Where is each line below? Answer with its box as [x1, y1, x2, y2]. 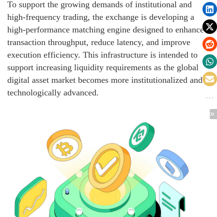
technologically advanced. [7, 88, 99, 98]
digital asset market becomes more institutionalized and [7, 75, 202, 85]
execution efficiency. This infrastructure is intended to [7, 50, 198, 60]
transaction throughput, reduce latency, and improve [7, 37, 190, 47]
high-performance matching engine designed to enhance [7, 25, 204, 35]
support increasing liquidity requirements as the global [7, 62, 199, 73]
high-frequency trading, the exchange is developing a [7, 12, 194, 22]
